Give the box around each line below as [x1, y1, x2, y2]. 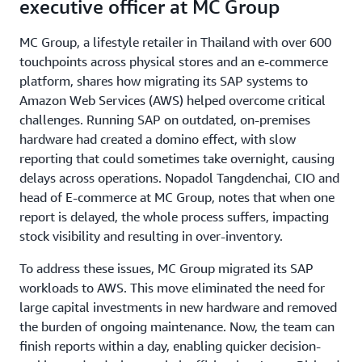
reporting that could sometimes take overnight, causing [19, 150, 335, 166]
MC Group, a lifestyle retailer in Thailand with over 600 [19, 34, 331, 50]
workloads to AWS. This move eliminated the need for [19, 280, 325, 296]
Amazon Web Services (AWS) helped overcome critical [19, 92, 326, 108]
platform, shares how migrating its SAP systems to [19, 73, 308, 89]
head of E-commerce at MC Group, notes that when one [19, 189, 335, 205]
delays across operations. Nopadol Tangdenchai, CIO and [19, 170, 339, 186]
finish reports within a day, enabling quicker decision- [19, 338, 321, 354]
